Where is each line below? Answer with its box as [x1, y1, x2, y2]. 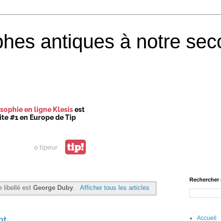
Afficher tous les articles [79, 184, 149, 191]
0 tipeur [34, 143, 58, 151]
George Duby [33, 184, 74, 191]
